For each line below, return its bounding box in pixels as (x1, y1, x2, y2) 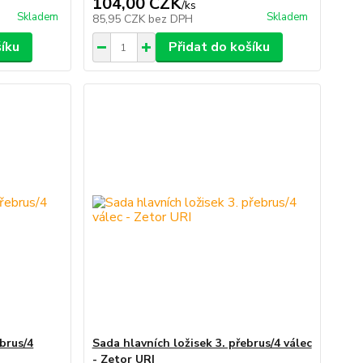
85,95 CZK (92, 11, 148, 28)
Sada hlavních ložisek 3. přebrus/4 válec (92, 335, 312, 352)
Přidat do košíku (168, 38, 270, 57)
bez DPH (147, 11, 193, 28)
